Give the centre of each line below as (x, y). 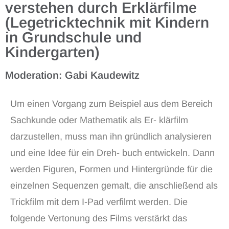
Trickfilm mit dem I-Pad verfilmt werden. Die (99, 202)
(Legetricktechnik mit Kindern (107, 22)
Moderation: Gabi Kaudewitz (72, 75)
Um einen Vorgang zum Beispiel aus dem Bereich (111, 104)
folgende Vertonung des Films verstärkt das (99, 218)
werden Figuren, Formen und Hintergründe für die (111, 169)
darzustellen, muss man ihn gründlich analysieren (111, 136)
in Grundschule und (73, 37)
